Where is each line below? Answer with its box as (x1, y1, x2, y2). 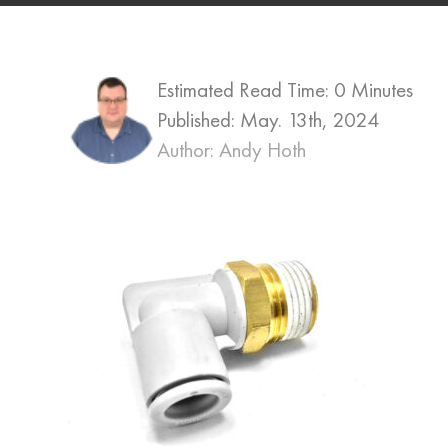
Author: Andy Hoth (157, 136, 306, 163)
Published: (157, 106, 240, 133)
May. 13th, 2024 (240, 106, 379, 133)
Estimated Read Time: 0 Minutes (157, 76, 413, 103)
